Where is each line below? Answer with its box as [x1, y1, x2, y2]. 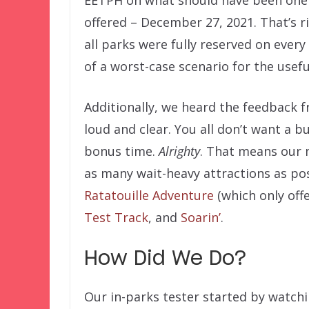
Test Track [84, 208, 148, 226]
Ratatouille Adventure [84, 186, 214, 203]
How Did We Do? [84, 249, 247, 269]
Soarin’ [181, 208, 221, 226]
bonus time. [84, 142, 159, 159]
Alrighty [159, 142, 200, 159]
